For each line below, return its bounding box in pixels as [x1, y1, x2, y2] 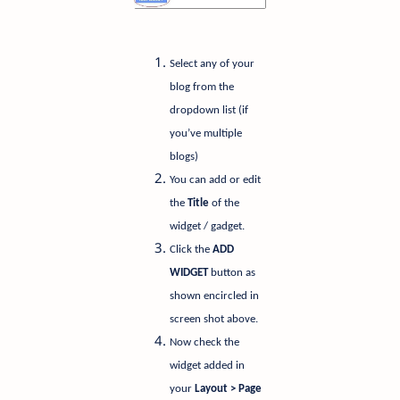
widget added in [170, 360, 245, 372]
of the [212, 197, 239, 210]
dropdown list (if [170, 104, 248, 117]
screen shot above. [170, 313, 258, 326]
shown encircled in [170, 290, 259, 303]
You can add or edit [170, 174, 261, 187]
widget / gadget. [170, 221, 245, 233]
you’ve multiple [170, 128, 242, 140]
